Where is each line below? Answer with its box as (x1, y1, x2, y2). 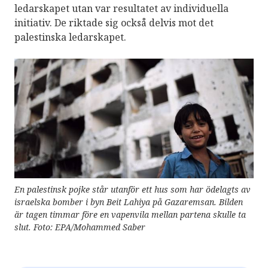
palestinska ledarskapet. (14, 30, 126, 44)
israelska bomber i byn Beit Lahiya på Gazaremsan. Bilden (14, 196, 243, 208)
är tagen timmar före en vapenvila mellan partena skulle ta (14, 208, 246, 220)
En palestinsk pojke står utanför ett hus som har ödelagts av (14, 183, 251, 195)
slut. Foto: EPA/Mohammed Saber (14, 221, 145, 233)
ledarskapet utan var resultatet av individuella (14, 1, 229, 15)
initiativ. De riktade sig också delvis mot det (14, 16, 214, 29)
